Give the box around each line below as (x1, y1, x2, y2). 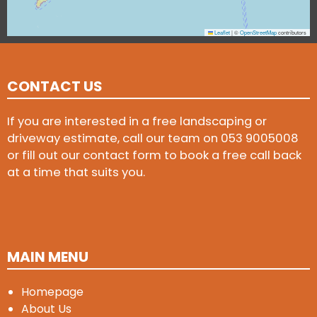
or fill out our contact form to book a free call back (7, 146, 301, 163)
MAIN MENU (7, 247, 88, 267)
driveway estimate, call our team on (7, 129, 221, 146)
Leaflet (213, 28, 230, 36)
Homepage (21, 284, 83, 301)
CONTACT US (7, 76, 103, 96)
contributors (277, 28, 306, 36)
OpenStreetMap (240, 28, 277, 36)
